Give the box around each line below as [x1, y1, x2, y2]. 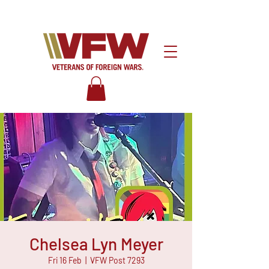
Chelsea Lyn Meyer [29, 233, 163, 254]
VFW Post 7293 [89, 255, 145, 265]
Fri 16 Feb [47, 255, 82, 265]
